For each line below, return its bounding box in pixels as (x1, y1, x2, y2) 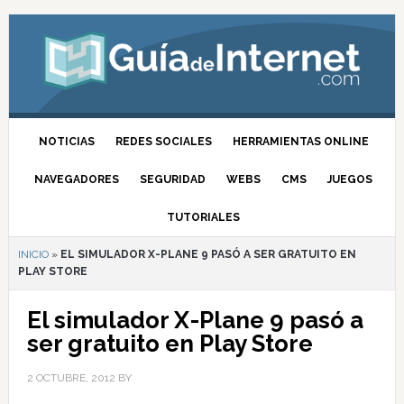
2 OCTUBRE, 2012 (26, 372, 115, 384)
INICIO (17, 248, 49, 261)
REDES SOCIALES (115, 135, 212, 148)
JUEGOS (327, 173, 373, 186)
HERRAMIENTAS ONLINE (232, 135, 369, 148)
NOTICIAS (38, 135, 95, 148)
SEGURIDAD (140, 173, 207, 186)
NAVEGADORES (34, 173, 120, 186)
